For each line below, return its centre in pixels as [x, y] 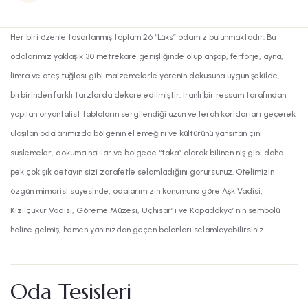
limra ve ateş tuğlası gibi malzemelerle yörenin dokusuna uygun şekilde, [145, 76]
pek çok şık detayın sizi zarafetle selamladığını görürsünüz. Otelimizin [142, 172]
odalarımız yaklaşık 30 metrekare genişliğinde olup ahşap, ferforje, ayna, [147, 57]
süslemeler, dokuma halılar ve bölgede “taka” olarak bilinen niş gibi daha [147, 153]
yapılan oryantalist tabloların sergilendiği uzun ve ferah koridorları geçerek [153, 114]
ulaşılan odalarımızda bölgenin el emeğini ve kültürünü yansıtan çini [136, 134]
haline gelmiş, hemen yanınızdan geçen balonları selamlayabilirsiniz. [138, 230]
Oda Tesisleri [71, 292]
